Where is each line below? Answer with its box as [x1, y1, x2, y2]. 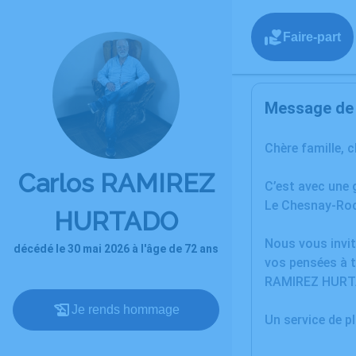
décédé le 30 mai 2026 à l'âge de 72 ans [14, 242, 219, 255]
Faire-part [283, 29, 341, 44]
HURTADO [54, 207, 178, 236]
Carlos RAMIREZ [17, 168, 215, 198]
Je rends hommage [72, 303, 180, 316]
